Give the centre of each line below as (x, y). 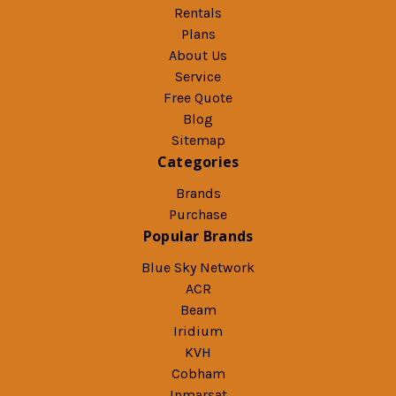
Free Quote (198, 98)
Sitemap (198, 141)
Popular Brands (198, 236)
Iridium (198, 331)
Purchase (198, 215)
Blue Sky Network (198, 268)
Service (198, 77)
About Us (198, 56)
